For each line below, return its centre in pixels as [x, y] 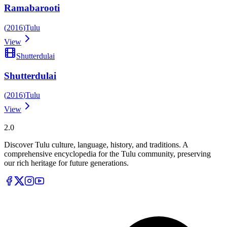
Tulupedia [20, 119]
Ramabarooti [32, 8]
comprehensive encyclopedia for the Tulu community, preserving [107, 154]
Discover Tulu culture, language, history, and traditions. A [96, 145]
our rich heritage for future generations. [66, 163]
